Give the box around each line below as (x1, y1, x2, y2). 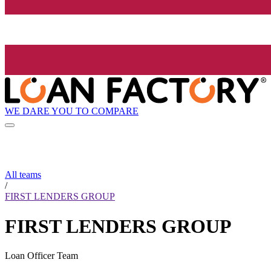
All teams (5, 169, 41, 180)
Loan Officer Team (5, 250, 78, 261)
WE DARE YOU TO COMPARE (5, 105, 139, 116)
